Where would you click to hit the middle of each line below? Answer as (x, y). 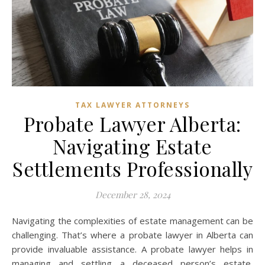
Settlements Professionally (132, 169)
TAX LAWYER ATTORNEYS (132, 105)
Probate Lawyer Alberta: (132, 124)
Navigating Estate (132, 146)
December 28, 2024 (132, 195)
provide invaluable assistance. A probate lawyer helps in (132, 249)
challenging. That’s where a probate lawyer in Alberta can (132, 235)
